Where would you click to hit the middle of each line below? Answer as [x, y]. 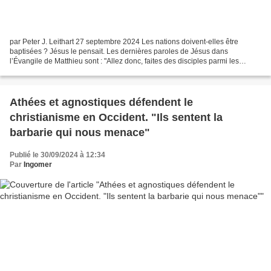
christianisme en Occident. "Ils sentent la [116, 117]
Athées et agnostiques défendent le [101, 102]
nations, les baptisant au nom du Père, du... [80, 70]
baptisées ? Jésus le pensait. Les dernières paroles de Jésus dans [119, 51]
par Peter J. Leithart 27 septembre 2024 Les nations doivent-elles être [124, 41]
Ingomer [38, 164]
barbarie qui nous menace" [80, 132]
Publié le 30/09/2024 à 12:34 [57, 155]
